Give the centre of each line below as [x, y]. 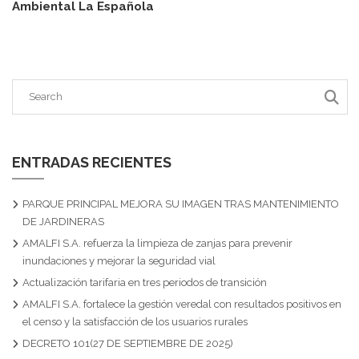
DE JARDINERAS [63, 222]
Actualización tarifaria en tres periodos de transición [145, 282]
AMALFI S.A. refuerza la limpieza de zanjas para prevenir [157, 243]
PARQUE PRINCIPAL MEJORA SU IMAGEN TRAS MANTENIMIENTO [181, 204]
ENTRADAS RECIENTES [92, 162]
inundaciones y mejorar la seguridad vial [119, 261]
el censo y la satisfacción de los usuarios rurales [135, 322]
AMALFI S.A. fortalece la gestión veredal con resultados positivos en [182, 304]
